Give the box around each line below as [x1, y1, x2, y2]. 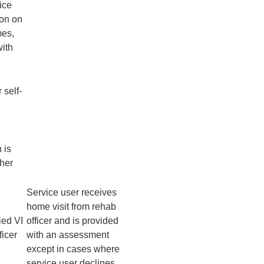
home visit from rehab [27, 202, 116, 212]
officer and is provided [27, 216, 118, 226]
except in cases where [27, 244, 120, 255]
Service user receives [27, 187, 117, 198]
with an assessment [27, 230, 109, 240]
